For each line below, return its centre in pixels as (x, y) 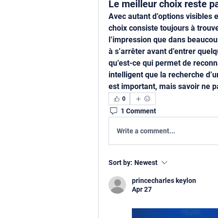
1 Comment (138, 111)
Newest (146, 163)
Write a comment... (146, 131)
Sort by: (120, 163)
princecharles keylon (164, 181)
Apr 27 (142, 189)
